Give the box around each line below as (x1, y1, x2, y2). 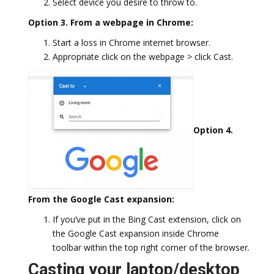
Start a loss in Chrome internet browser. (53, 37, 210, 48)
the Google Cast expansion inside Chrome (53, 228, 219, 239)
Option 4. (193, 124, 233, 136)
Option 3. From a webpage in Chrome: (28, 17, 193, 28)
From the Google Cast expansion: (28, 193, 174, 205)
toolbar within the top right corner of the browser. (53, 242, 250, 253)
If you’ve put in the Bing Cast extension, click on (53, 213, 241, 225)
